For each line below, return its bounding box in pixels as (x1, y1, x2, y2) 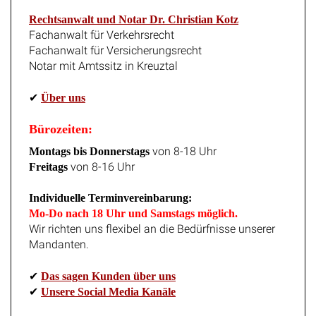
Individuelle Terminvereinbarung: (29, 182, 192, 195)
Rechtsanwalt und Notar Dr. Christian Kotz (29, 4, 238, 16)
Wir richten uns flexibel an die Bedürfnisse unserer (29, 212, 275, 226)
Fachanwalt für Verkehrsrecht (29, 18, 174, 32)
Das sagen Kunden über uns (41, 260, 176, 272)
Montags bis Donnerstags (29, 135, 150, 147)
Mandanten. (29, 228, 89, 242)
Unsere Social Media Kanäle (41, 275, 176, 288)
